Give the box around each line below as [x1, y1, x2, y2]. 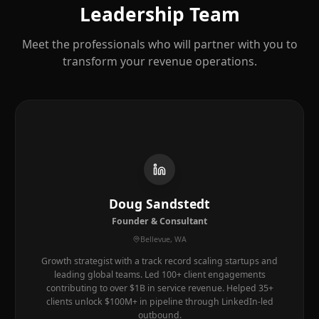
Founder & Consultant [112, 214, 207, 227]
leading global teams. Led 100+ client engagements [53, 268, 266, 281]
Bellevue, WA [140, 234, 187, 244]
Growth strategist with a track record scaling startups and [41, 255, 278, 267]
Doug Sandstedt [109, 195, 210, 212]
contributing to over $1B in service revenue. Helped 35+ [46, 282, 273, 294]
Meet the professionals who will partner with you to [21, 36, 298, 52]
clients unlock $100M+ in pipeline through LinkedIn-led [46, 296, 273, 308]
